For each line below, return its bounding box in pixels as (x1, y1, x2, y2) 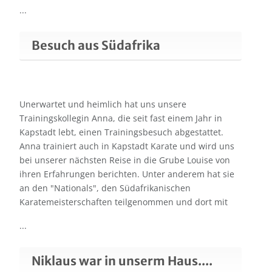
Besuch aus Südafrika (32, 38, 160, 53)
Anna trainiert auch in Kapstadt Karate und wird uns (19, 140, 234, 152)
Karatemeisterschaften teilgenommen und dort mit (19, 196, 228, 208)
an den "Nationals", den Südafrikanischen (19, 182, 191, 194)
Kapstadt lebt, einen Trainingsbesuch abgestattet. (19, 126, 223, 138)
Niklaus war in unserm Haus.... (32, 253, 212, 269)
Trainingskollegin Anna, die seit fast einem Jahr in (19, 112, 222, 124)
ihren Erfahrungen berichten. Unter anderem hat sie (19, 168, 234, 180)
